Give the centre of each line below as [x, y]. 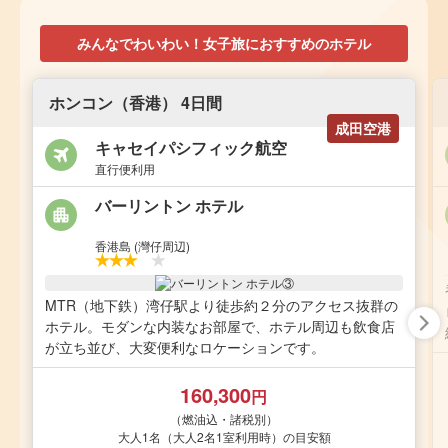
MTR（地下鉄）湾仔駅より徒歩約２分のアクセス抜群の [221, 305]
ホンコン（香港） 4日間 [135, 103]
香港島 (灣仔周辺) [143, 246]
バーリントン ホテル [169, 206]
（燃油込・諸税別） [224, 419]
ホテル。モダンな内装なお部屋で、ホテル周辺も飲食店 [220, 326]
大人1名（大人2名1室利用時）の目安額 [224, 437]
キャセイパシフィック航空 [191, 147]
